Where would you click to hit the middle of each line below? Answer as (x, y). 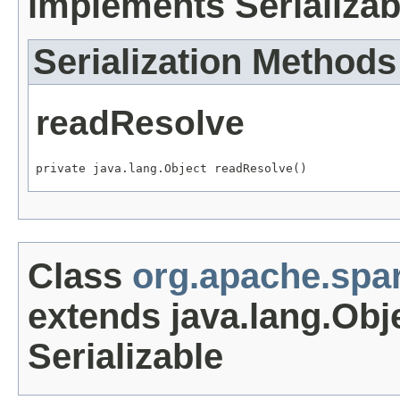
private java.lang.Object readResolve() (171, 169)
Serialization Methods (215, 62)
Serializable (125, 357)
